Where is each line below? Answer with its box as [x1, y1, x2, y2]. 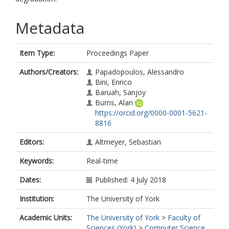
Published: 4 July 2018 [95, 175, 166, 185]
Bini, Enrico [95, 77, 132, 87]
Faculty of [168, 213, 200, 222]
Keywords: [19, 156, 54, 166]
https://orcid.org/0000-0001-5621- [95, 108, 207, 118]
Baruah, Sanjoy [95, 87, 146, 97]
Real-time [86, 156, 118, 166]
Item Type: [19, 48, 55, 58]
